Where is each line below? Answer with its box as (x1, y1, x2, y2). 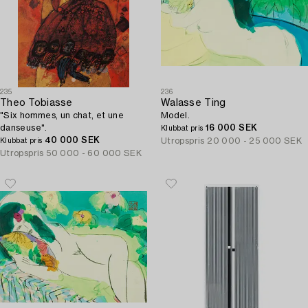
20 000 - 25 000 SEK (207, 137, 302, 145)
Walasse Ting (161, 98, 226, 108)
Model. (161, 111, 190, 120)
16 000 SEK (205, 124, 258, 132)
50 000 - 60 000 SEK (46, 149, 142, 157)
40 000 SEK (44, 136, 100, 144)
